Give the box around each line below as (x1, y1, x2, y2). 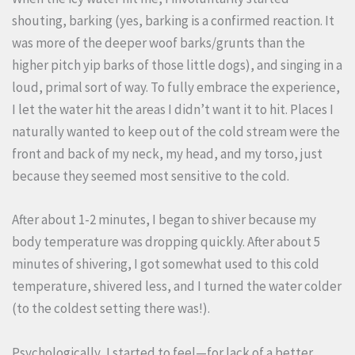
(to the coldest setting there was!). (12, 300, 210, 318)
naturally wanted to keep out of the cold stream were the (12, 123, 340, 141)
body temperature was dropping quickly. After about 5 (12, 233, 320, 251)
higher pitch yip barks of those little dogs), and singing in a (12, 56, 342, 74)
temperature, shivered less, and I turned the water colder (12, 277, 342, 296)
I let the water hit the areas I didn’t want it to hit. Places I (12, 101, 334, 119)
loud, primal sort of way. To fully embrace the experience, (12, 78, 340, 97)
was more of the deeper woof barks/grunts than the (12, 34, 305, 52)
